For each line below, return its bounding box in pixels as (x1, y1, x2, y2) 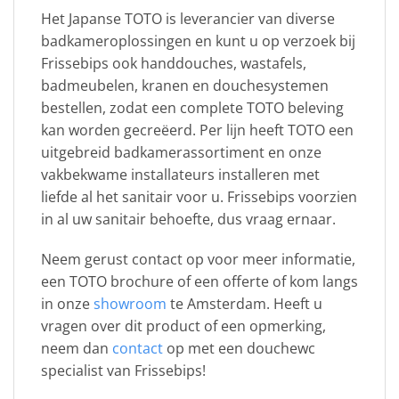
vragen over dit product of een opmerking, (41, 316, 326, 337)
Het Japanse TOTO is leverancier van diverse (41, 8, 335, 28)
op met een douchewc (163, 338, 315, 359)
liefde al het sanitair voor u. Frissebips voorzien (41, 186, 357, 207)
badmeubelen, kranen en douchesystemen (41, 75, 329, 95)
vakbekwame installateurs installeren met (41, 164, 320, 184)
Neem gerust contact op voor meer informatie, (41, 249, 355, 270)
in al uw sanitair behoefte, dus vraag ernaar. (41, 208, 336, 229)
